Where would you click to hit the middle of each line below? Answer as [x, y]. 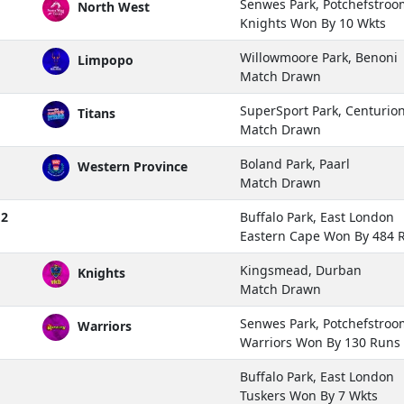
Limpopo [104, 60]
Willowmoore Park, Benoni [319, 57]
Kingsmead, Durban [301, 270]
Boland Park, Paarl [295, 163]
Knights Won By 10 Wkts [313, 23]
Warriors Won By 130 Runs [320, 342]
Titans [95, 113]
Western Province [131, 166]
